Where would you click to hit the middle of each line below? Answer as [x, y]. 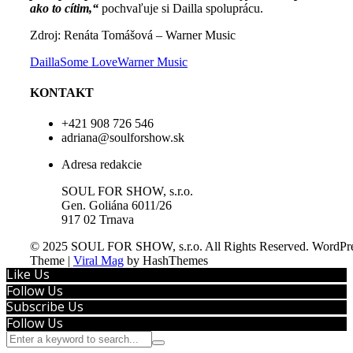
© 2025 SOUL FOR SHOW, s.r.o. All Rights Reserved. [169, 247]
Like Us [28, 275]
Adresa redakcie [102, 165]
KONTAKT [62, 93]
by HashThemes [166, 261]
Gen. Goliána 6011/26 [117, 206]
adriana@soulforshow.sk [123, 138]
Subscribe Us [45, 307]
